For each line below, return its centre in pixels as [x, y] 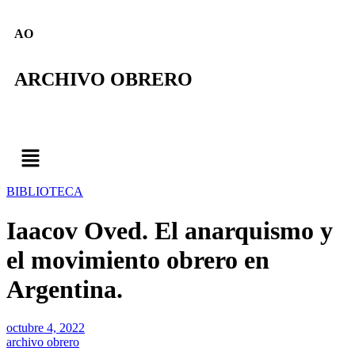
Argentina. [65, 289]
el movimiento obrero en [138, 260]
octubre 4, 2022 [46, 328]
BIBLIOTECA [45, 192]
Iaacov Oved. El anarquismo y [170, 230]
